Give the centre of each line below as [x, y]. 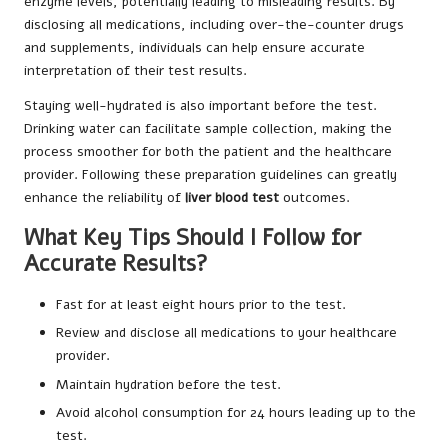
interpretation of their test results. [135, 71]
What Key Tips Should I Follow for [192, 238]
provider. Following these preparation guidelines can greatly [210, 175]
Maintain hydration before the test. [168, 384]
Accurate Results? [116, 264]
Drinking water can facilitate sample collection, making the [208, 129]
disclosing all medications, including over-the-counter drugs [214, 25]
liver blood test [232, 198]
